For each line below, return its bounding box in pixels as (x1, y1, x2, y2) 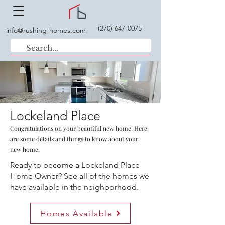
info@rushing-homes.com (6, 26, 86, 35)
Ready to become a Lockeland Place (10, 160, 140, 170)
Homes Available (40, 208, 113, 218)
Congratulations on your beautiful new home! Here (10, 124, 147, 132)
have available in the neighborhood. (10, 182, 141, 192)
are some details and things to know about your (10, 135, 138, 143)
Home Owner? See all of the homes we (10, 171, 149, 181)
